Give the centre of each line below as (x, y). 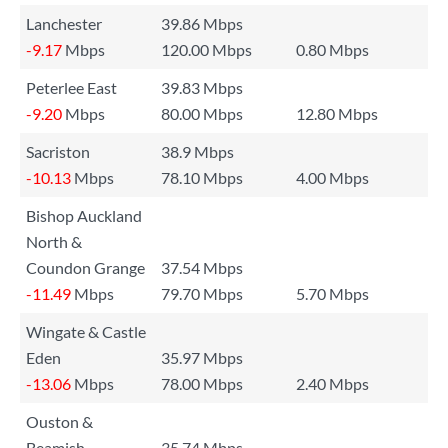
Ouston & (59, 421)
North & (54, 241)
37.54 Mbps (202, 267)
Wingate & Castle (86, 331)
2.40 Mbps (332, 383)
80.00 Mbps (202, 113)
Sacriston (58, 151)
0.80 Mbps (332, 49)
